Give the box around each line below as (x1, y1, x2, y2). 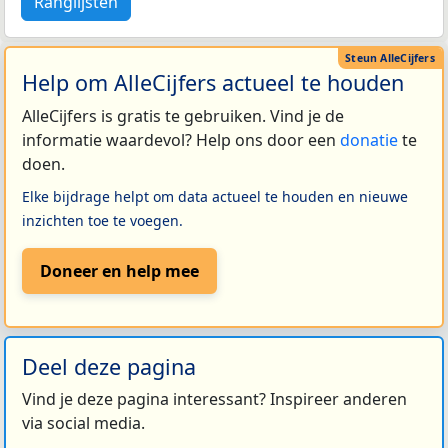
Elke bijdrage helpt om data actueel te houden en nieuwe (22, 187, 408, 207)
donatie (340, 129, 398, 152)
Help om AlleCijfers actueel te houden (22, 68, 404, 98)
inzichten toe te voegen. (22, 211, 183, 231)
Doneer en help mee (40, 259, 199, 282)
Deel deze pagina (22, 351, 196, 381)
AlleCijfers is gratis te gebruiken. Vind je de (22, 105, 344, 128)
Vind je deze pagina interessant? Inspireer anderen (22, 387, 407, 410)
